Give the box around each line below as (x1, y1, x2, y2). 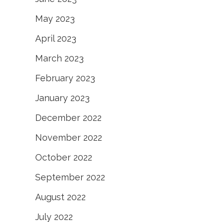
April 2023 (35, 33, 76, 44)
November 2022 (35, 132, 102, 143)
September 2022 (35, 172, 105, 183)
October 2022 (35, 152, 92, 163)
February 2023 (35, 73, 95, 84)
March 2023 (35, 53, 84, 64)
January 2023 (35, 93, 90, 104)
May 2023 (35, 13, 75, 24)
